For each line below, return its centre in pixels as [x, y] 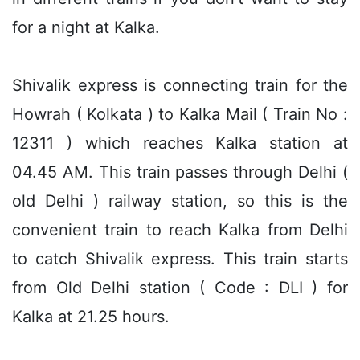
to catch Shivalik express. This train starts [180, 258]
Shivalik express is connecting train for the [180, 85]
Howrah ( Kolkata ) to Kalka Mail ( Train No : [180, 114]
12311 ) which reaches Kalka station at [180, 143]
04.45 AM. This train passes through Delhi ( [180, 172]
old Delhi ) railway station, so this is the [180, 200]
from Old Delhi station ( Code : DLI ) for [180, 287]
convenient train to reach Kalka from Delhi [180, 229]
